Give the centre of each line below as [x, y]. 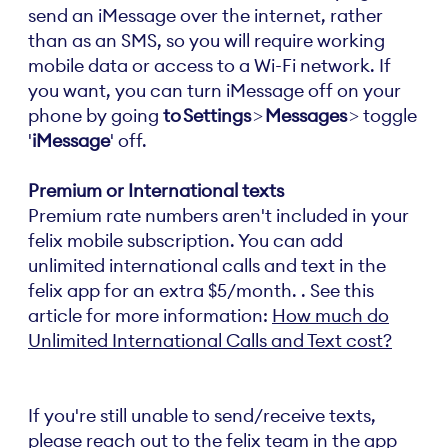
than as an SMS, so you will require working [206, 40]
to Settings [208, 115]
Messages [306, 115]
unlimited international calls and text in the [207, 265]
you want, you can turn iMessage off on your [214, 90]
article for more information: [150, 315]
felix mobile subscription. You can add [185, 240]
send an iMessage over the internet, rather [205, 15]
